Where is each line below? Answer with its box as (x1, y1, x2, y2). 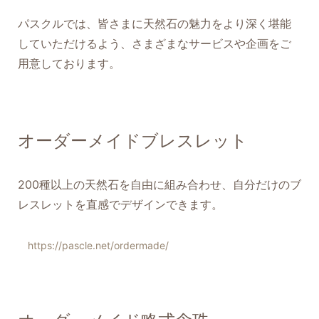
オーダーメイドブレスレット (18, 130, 248, 152)
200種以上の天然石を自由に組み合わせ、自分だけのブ (18, 177, 301, 192)
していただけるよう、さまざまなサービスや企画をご (18, 36, 291, 51)
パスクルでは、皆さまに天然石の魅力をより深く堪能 (18, 16, 291, 31)
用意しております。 (18, 56, 120, 71)
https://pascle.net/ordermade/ (28, 239, 169, 252)
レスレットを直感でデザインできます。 (18, 197, 223, 212)
